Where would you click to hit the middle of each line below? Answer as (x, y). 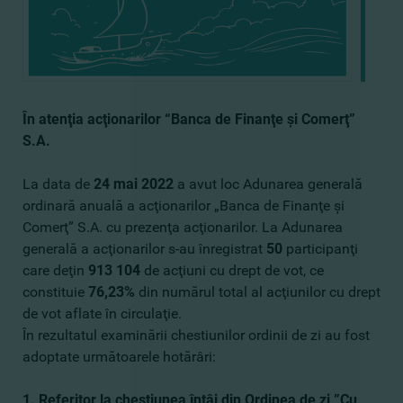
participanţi (322, 249)
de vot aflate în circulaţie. (102, 313)
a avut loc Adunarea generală (268, 184)
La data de (58, 184)
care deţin (55, 270)
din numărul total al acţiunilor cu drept (260, 292)
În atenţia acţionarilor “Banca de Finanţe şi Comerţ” (189, 119)
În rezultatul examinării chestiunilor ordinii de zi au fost (196, 335)
